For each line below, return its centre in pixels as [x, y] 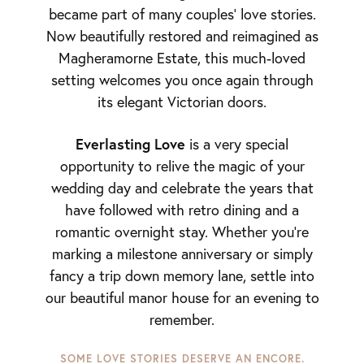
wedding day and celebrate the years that [182, 188]
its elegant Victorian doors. [182, 102]
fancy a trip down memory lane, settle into [182, 276]
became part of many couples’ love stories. [182, 14]
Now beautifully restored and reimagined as [182, 36]
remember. [182, 320]
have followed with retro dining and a [182, 210]
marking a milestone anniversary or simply [182, 254]
